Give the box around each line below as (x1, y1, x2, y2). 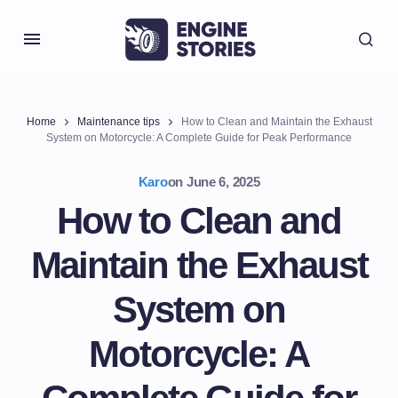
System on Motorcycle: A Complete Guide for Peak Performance (46, 131, 352, 144)
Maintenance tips (76, 115, 160, 128)
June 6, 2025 (186, 174, 260, 189)
